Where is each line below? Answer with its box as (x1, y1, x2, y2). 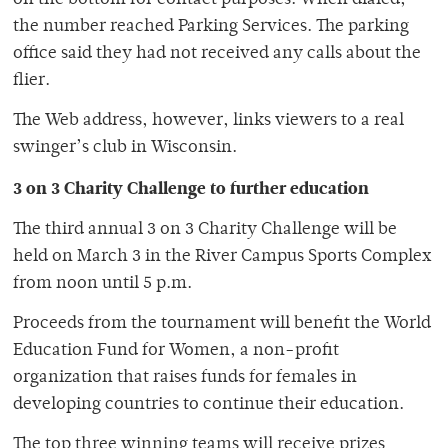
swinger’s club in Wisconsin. (13, 139, 237, 158)
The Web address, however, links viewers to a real (13, 112, 404, 131)
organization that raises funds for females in (13, 369, 357, 388)
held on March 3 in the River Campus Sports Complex (13, 248, 432, 267)
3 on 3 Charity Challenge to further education (13, 176, 369, 201)
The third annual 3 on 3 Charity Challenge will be (13, 221, 397, 240)
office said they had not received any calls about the (13, 45, 421, 64)
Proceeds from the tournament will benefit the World (13, 315, 431, 334)
